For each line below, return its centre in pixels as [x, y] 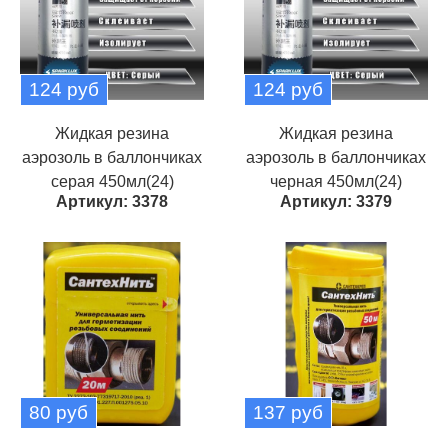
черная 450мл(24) [336, 181]
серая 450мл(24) [112, 181]
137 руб [288, 412]
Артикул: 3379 [336, 201]
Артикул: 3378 [112, 201]
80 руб [58, 412]
